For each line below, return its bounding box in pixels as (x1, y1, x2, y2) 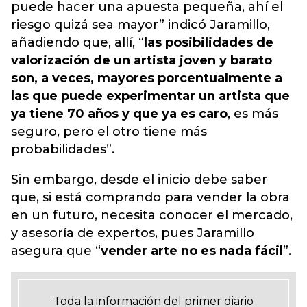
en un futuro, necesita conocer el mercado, (11, 208, 293, 223)
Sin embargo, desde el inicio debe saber (11, 172, 267, 187)
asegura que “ (11, 243, 101, 258)
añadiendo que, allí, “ (11, 35, 144, 50)
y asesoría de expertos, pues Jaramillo (11, 225, 254, 241)
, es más (228, 106, 278, 121)
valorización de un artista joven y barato (11, 53, 272, 68)
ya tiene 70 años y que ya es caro (11, 106, 228, 121)
